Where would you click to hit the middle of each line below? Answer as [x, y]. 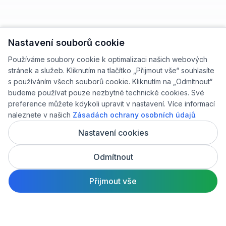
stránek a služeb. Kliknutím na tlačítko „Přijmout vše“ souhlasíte [111, 70]
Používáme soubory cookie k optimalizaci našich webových [108, 59]
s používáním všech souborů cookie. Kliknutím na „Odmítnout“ [110, 81]
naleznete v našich [40, 115]
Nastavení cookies [113, 133]
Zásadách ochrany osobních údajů [134, 115]
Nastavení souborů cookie [66, 43]
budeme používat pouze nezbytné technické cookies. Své [106, 93]
